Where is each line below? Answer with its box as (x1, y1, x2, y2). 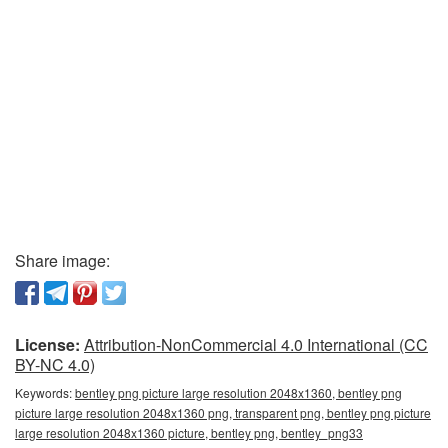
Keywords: (15, 383, 75, 401)
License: (15, 332, 80, 356)
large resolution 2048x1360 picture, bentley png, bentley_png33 (15, 423, 363, 441)
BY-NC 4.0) (15, 352, 95, 376)
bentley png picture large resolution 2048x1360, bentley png (75, 383, 402, 401)
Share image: (15, 248, 110, 272)
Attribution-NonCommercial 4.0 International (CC (84, 332, 428, 356)
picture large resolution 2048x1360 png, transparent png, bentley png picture (15, 403, 431, 421)
